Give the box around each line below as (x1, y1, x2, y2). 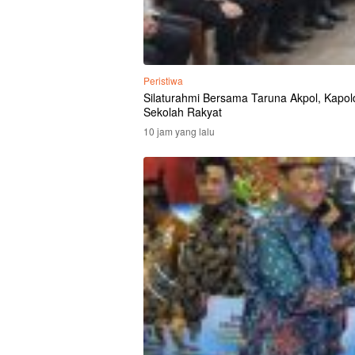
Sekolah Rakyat (143, 104, 222, 120)
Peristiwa (143, 74, 183, 88)
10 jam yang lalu (143, 124, 215, 139)
